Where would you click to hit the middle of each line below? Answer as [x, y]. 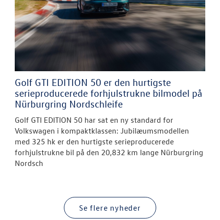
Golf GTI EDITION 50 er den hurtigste [93, 82]
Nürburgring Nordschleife [69, 104]
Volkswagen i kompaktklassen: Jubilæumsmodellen [102, 131]
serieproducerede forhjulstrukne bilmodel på [109, 93]
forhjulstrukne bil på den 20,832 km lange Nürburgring [109, 152]
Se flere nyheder [110, 208]
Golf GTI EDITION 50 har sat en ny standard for [94, 120]
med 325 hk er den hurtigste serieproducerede [94, 142]
